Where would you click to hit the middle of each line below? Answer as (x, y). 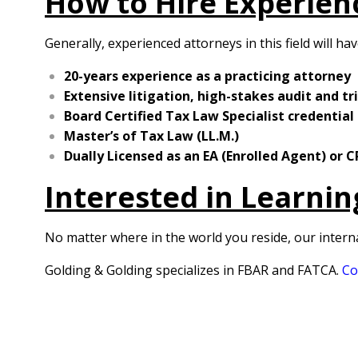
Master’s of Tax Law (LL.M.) (151, 136)
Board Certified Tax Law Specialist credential (209, 116)
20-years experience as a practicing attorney (207, 76)
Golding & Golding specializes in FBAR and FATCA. (193, 270)
